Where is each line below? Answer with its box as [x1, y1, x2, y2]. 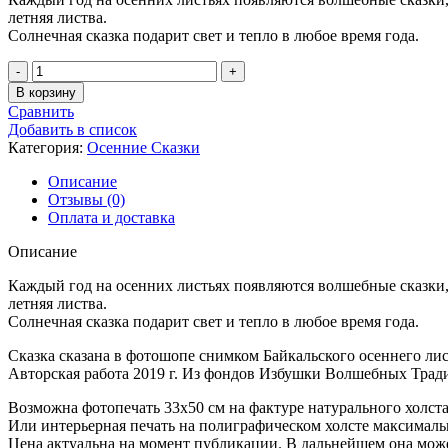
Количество [31, 59, 111, 77]
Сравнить [8, 102, 74, 120]
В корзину [16, 84, 76, 100]
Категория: [8, 138, 83, 156]
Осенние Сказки [87, 138, 200, 156]
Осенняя [31, 95, 89, 113]
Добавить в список [8, 120, 137, 138]
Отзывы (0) [48, 190, 125, 208]
